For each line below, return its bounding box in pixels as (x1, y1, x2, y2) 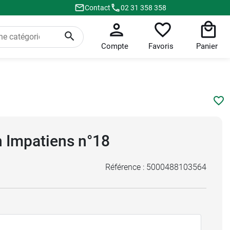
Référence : (105, 162, 146, 172)
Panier (196, 42, 218, 51)
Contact (85, 3, 111, 12)
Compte (101, 42, 129, 51)
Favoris (148, 42, 174, 51)
